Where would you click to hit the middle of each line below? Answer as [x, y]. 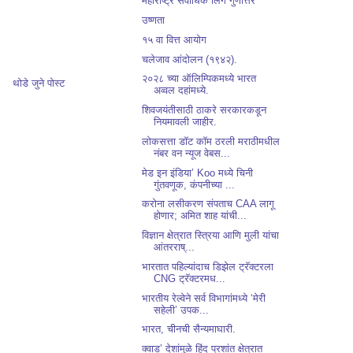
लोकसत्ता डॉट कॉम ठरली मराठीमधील [211, 141]
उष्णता [154, 20]
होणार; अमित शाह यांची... [201, 216]
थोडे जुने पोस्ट [39, 84]
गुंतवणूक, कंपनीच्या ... [195, 184]
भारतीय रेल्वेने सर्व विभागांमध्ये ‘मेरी [204, 298]
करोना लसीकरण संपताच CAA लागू [208, 204]
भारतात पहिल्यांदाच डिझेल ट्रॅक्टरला [208, 266]
